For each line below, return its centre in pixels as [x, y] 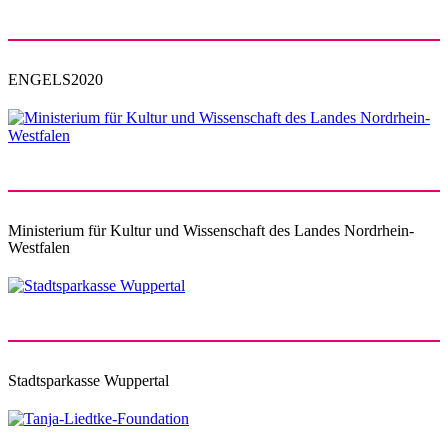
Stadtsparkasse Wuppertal [88, 381]
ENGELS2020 [55, 80]
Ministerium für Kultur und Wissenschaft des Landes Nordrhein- [211, 231]
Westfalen [39, 248]
